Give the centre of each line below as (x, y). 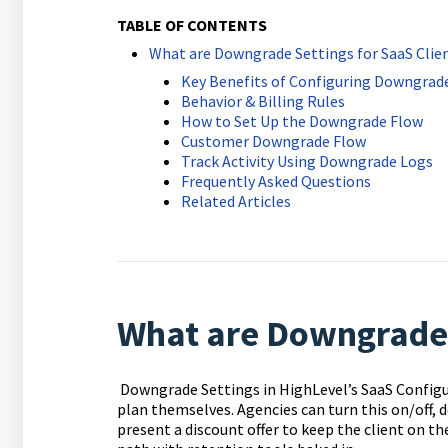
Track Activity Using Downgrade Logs (306, 161)
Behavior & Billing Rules (262, 101)
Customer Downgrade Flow (273, 141)
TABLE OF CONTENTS (191, 25)
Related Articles (235, 201)
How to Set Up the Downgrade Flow (301, 121)
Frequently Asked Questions (275, 181)
